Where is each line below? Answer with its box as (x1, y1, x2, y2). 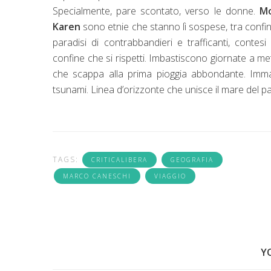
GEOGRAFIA (171, 155, 214, 165)
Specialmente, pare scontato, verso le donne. (53, 4, 260, 18)
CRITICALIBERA (91, 155, 148, 165)
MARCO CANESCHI (63, 172, 131, 181)
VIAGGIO (154, 172, 186, 181)
